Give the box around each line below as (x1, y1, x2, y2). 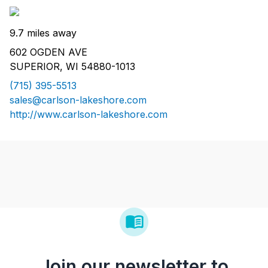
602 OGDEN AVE (10, 46, 87, 59)
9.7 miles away (10, 27, 77, 39)
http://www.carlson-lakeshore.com (10, 108, 167, 121)
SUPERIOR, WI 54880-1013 (10, 60, 135, 73)
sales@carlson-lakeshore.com (10, 94, 147, 106)
